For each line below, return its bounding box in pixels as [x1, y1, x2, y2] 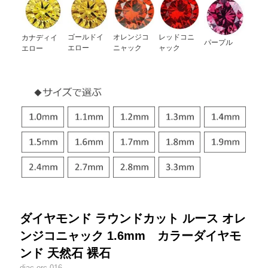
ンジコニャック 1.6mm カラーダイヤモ [20, 229, 242, 242]
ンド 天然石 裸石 [20, 246, 111, 260]
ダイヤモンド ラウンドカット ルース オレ [20, 211, 246, 225]
